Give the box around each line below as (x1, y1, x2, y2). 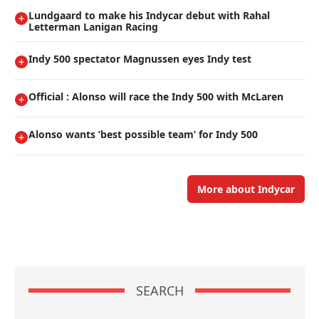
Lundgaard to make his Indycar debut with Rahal (28, 9, 270, 23)
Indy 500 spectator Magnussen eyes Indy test (28, 52, 251, 66)
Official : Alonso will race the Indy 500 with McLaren (28, 90, 283, 104)
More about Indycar (197, 182, 295, 197)
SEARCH (135, 282, 184, 300)
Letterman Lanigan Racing (28, 20, 158, 34)
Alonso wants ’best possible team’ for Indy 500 (28, 127, 258, 142)
